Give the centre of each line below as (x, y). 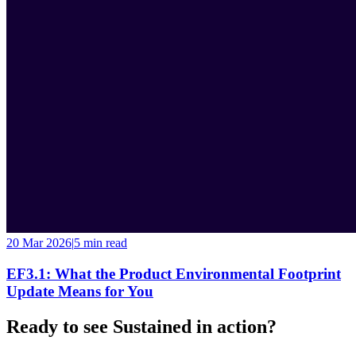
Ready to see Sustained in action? (141, 326)
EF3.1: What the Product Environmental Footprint (174, 273)
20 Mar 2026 (39, 243)
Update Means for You (80, 291)
